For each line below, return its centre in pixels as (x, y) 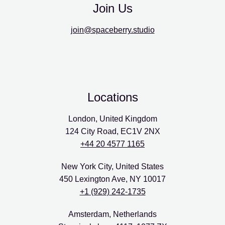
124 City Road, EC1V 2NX (113, 131)
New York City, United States (113, 166)
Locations (113, 97)
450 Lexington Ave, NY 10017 (113, 179)
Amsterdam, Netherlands (113, 214)
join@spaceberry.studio (113, 30)
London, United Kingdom (113, 119)
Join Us (113, 8)
